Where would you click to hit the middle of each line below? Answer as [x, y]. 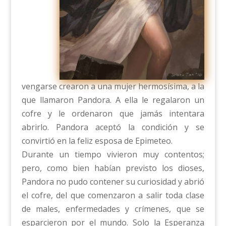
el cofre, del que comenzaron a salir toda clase [113, 195]
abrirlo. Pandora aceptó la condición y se [113, 127]
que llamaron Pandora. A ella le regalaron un [113, 100]
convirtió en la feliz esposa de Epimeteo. [97, 140]
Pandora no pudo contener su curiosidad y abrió [113, 181]
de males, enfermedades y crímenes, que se [113, 209]
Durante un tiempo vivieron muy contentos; [113, 154]
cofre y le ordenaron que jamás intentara [113, 113]
